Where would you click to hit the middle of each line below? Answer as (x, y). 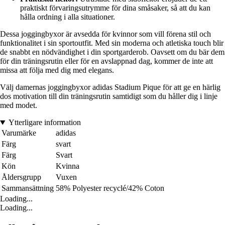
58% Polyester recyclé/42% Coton (110, 188)
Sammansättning (28, 188)
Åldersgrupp (21, 177)
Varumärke (19, 133)
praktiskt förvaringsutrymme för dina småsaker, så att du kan (115, 8)
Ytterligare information (44, 123)
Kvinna (68, 166)
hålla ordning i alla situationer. (68, 17)
